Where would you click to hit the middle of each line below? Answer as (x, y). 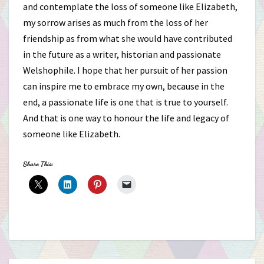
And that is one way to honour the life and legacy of (126, 118)
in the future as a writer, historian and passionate (122, 54)
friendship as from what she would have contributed (128, 38)
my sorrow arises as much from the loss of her (115, 22)
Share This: (38, 164)
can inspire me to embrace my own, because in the (124, 86)
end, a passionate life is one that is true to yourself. (126, 102)
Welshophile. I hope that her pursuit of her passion (125, 70)
